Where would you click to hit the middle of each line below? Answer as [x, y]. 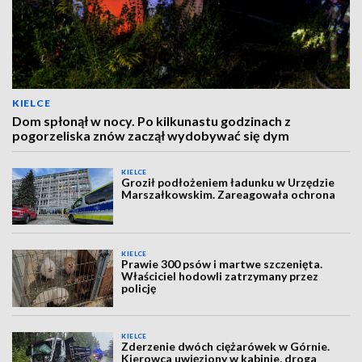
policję [139, 288]
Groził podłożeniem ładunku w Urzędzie [228, 182]
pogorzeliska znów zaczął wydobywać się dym [151, 135]
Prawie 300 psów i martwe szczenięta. [222, 264]
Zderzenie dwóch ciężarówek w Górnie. [226, 346]
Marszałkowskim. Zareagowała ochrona [229, 194]
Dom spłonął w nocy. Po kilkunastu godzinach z [152, 121]
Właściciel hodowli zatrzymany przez [220, 276]
